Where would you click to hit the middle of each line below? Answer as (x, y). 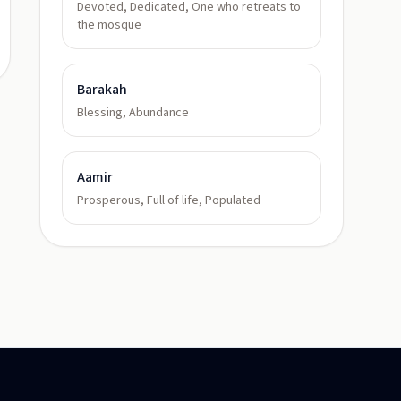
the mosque (109, 25)
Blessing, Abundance (133, 113)
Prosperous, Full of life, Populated (169, 200)
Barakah (102, 90)
